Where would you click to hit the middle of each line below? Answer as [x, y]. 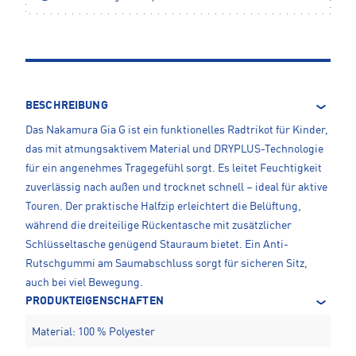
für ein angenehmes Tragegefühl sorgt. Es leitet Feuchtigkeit [174, 168]
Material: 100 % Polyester [93, 332]
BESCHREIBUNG [67, 105]
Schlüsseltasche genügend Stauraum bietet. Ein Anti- [157, 244]
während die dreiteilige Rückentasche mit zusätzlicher [159, 225]
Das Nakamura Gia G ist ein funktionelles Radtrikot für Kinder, [177, 130]
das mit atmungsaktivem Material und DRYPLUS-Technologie [174, 149]
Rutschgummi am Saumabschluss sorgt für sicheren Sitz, [166, 263]
